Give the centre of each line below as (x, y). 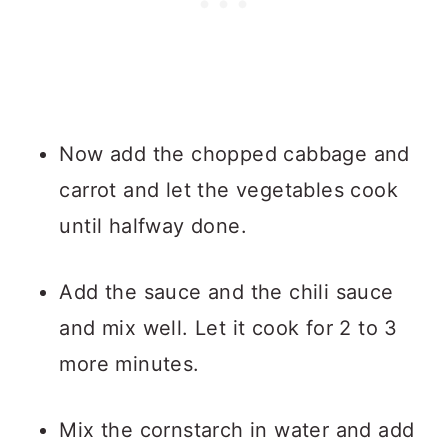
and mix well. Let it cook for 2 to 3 (228, 328)
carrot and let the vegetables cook (228, 190)
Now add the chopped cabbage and (234, 154)
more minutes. (129, 364)
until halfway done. (153, 226)
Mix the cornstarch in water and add (237, 430)
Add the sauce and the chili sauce (226, 292)
